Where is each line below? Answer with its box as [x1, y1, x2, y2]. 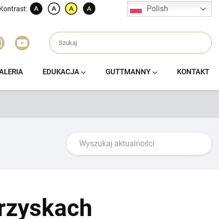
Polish [147, 3, 168, 13]
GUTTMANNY [105, 67, 151, 77]
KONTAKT [176, 67, 209, 77]
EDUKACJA [42, 67, 79, 77]
